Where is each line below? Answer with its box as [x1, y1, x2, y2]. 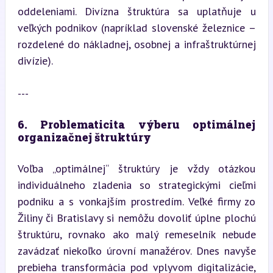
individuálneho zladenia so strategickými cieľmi [17, 177, 256, 192]
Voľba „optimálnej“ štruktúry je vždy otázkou [17, 161, 256, 175]
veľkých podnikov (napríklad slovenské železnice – [17, 20, 256, 35]
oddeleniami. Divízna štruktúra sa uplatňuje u [17, 4, 256, 18]
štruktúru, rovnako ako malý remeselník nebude [17, 227, 256, 241]
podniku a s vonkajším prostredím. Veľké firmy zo [17, 194, 256, 208]
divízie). [17, 53, 53, 68]
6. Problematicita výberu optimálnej [17, 116, 256, 132]
